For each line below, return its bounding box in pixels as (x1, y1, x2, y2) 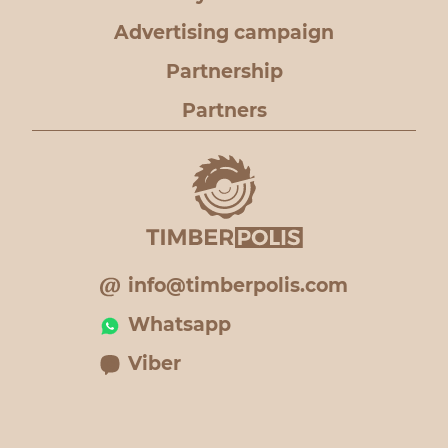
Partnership (165, 60, 283, 83)
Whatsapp (128, 313, 231, 336)
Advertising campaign (114, 21, 334, 44)
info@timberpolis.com (128, 274, 348, 297)
